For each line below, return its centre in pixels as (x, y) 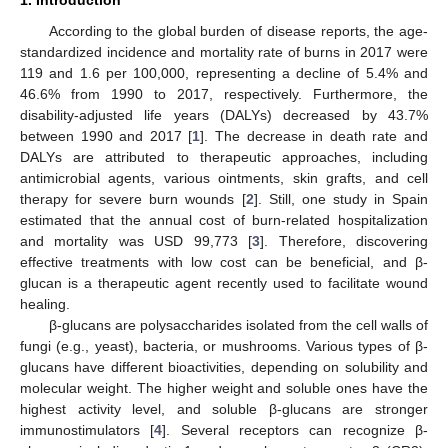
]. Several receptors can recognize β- (295, 429)
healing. (45, 303)
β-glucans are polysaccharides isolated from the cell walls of (238, 324)
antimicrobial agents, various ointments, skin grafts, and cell (224, 177)
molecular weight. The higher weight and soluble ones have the (224, 387)
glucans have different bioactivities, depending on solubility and (224, 366)
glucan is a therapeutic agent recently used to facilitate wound (224, 282)
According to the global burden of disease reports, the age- (238, 30)
